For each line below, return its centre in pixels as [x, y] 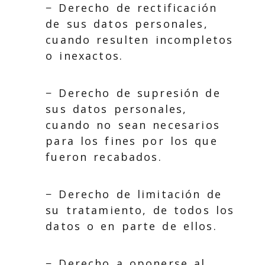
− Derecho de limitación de [134, 194]
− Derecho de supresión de [133, 93]
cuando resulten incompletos [140, 39]
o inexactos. [85, 55]
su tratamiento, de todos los [140, 210]
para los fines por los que [132, 140]
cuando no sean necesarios [133, 125]
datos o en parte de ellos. [131, 226]
